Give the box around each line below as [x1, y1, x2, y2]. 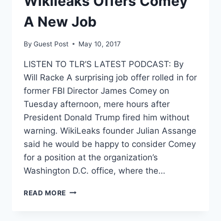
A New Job [24, 13, 97, 31]
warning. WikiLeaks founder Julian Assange [24, 125, 196, 136]
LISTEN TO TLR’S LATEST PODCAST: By [24, 59, 184, 69]
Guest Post [34, 39, 69, 48]
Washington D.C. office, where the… [24, 165, 165, 176]
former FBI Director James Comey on [24, 85, 169, 96]
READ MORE [24, 188, 67, 197]
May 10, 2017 [78, 39, 121, 48]
